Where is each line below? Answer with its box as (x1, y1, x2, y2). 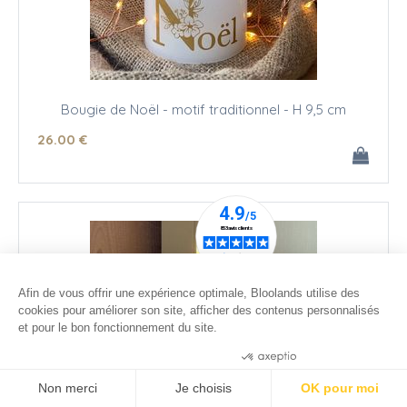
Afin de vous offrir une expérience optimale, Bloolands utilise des (18, 286, 360, 300)
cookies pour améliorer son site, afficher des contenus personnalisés (18, 303, 380, 317)
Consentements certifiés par (106, 351, 239, 362)
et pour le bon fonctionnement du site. (18, 321, 217, 334)
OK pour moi (300, 381, 379, 395)
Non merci (37, 381, 97, 395)
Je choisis (174, 381, 232, 395)
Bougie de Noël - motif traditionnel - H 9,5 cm (61, 100, 346, 118)
